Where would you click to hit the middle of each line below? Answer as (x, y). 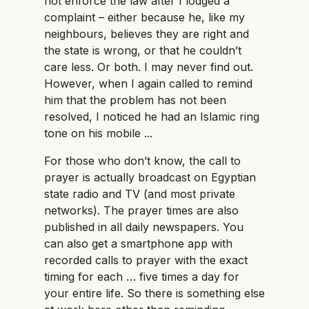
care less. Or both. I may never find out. (149, 67)
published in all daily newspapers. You (144, 227)
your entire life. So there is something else (154, 293)
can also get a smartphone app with (138, 243)
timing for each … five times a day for (142, 276)
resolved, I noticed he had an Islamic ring (152, 116)
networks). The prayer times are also (141, 210)
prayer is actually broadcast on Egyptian (150, 177)
